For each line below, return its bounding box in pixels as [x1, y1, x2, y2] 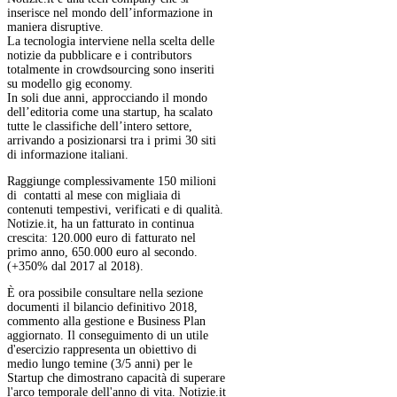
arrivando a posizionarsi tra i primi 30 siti [7, 134, 216, 148]
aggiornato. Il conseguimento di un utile [7, 329, 208, 343]
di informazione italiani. [7, 148, 128, 162]
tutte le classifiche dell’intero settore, [7, 120, 192, 134]
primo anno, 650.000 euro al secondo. [7, 245, 198, 260]
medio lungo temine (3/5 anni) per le [7, 357, 192, 371]
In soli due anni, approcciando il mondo [7, 91, 207, 105]
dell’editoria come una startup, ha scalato [7, 105, 213, 120]
